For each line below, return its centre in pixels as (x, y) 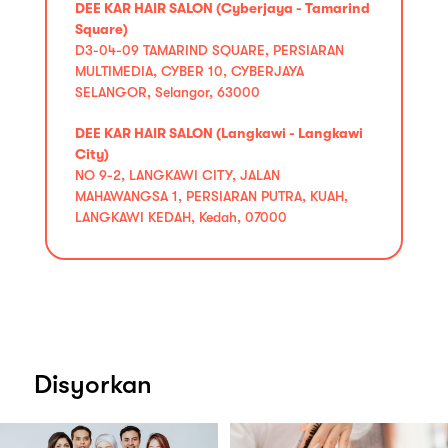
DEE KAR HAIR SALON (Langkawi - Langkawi (219, 132)
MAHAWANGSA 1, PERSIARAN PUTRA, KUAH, (211, 195)
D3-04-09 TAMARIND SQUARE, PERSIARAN (209, 49)
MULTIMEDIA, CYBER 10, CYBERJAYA (189, 70)
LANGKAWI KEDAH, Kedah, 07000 (181, 216)
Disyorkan (93, 384)
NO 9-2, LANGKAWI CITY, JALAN (177, 174)
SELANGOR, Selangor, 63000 (167, 91)
